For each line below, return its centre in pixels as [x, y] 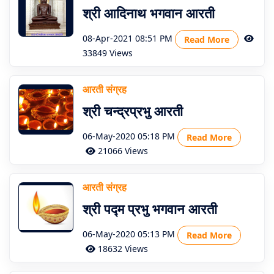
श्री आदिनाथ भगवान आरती [149, 13]
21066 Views [122, 151]
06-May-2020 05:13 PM [129, 234]
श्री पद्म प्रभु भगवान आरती [150, 209]
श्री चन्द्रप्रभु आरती [133, 111]
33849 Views [108, 53]
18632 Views [122, 249]
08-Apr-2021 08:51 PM [128, 39]
